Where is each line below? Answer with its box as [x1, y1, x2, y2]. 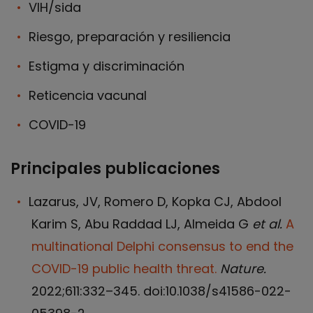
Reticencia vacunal [29, 87, 147, 104]
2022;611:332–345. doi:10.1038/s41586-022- [31, 282, 291, 300]
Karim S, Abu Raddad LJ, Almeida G [31, 215, 252, 233]
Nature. [220, 260, 266, 277]
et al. [252, 215, 286, 233]
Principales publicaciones [10, 158, 220, 180]
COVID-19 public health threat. [31, 260, 217, 277]
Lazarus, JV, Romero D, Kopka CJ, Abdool [29, 193, 282, 210]
